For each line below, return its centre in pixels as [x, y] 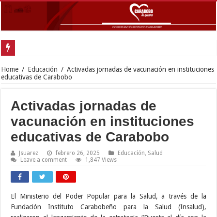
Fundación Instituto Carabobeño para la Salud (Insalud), [108, 207]
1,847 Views [101, 160]
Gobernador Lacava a [48, 47]
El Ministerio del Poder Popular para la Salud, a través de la [108, 196]
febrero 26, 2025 [78, 153]
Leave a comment [44, 160]
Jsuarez [29, 153]
